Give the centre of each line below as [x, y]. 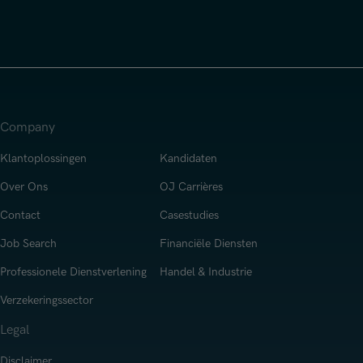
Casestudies [189, 215]
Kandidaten [188, 158]
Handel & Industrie [206, 271]
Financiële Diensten [209, 243]
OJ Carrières [191, 186]
